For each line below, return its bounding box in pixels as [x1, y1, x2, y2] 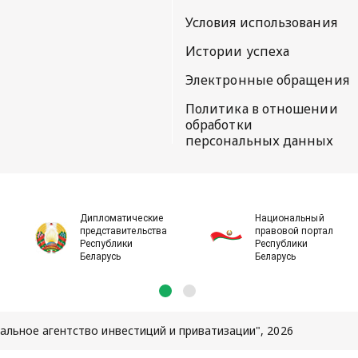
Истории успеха [185, 42, 290, 60]
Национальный [255, 212, 324, 224]
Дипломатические [80, 212, 163, 224]
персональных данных [185, 131, 334, 149]
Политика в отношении [185, 99, 338, 117]
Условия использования [185, 13, 337, 31]
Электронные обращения [185, 70, 349, 89]
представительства [80, 225, 167, 237]
